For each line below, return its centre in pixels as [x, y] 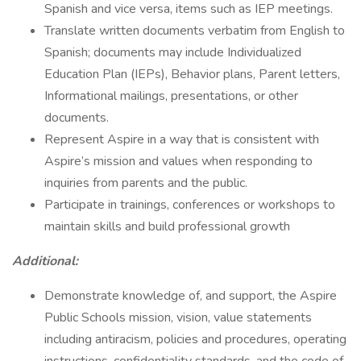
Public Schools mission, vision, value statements [178, 317]
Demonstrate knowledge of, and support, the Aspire [191, 296]
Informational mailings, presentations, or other [171, 96]
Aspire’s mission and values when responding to [178, 161]
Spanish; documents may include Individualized [173, 52]
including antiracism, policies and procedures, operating [195, 339]
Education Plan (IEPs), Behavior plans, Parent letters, [192, 74]
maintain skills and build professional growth [167, 226]
